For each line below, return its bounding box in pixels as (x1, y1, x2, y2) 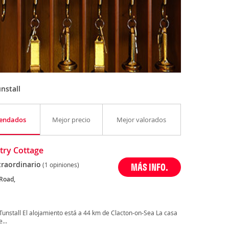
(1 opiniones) (42, 161, 79, 169)
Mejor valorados (117, 115, 167, 125)
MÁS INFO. (131, 161, 169, 174)
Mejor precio (52, 115, 90, 125)
